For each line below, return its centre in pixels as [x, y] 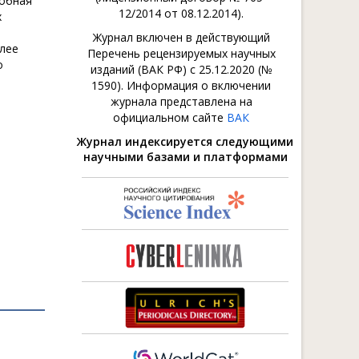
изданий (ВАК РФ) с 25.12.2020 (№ [181, 69]
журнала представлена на [181, 101]
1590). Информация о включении [181, 85]
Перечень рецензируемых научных [181, 53]
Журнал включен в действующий [181, 37]
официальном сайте [170, 117]
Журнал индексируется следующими [185, 141]
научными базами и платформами [185, 157]
